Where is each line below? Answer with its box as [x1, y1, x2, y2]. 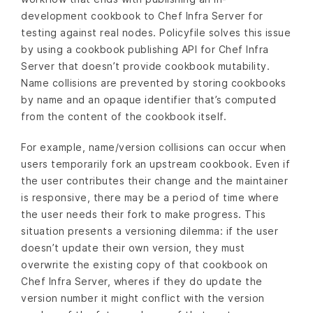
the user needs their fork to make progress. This [21, 208, 265, 220]
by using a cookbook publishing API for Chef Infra [21, 43, 269, 56]
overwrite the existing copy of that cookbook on [21, 258, 268, 270]
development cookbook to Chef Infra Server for [21, 10, 263, 22]
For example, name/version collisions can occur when [21, 140, 286, 153]
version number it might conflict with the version [21, 291, 265, 304]
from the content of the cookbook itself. [21, 110, 226, 123]
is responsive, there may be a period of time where [21, 191, 279, 203]
